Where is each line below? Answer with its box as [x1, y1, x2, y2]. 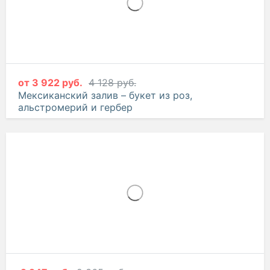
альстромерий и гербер [18, 161, 133, 174]
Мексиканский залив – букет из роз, [18, 149, 192, 162]
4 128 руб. [89, 136, 136, 149]
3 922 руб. [32, 136, 83, 149]
